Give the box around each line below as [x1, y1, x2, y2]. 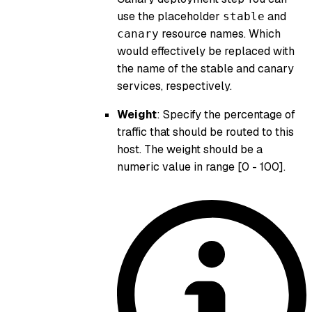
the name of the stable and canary [117, 61, 294, 76]
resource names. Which [159, 26, 281, 41]
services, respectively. [117, 78, 232, 93]
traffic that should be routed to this [117, 124, 294, 139]
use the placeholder [117, 8, 223, 24]
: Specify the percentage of [157, 107, 295, 122]
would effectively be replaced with [117, 43, 295, 58]
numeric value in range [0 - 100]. [117, 159, 286, 174]
